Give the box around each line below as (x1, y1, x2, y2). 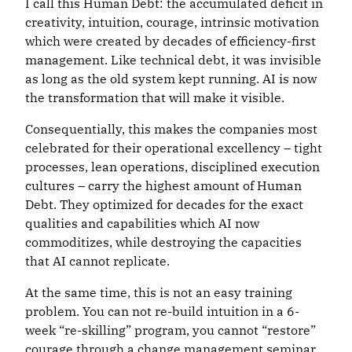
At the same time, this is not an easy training (25, 284, 292, 301)
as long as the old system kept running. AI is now (25, 71, 317, 87)
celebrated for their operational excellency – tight (25, 140, 322, 156)
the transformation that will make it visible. (25, 90, 284, 106)
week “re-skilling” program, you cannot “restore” (25, 322, 316, 339)
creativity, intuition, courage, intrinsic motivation (25, 14, 319, 31)
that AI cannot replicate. (25, 253, 170, 269)
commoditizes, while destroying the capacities (25, 234, 302, 251)
